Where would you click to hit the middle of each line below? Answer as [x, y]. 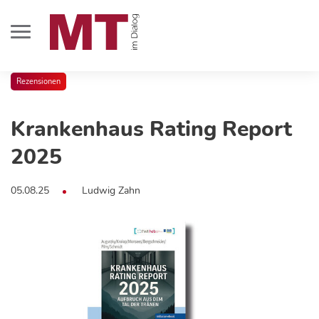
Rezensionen [38, 82]
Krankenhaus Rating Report [151, 129]
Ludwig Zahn [111, 190]
